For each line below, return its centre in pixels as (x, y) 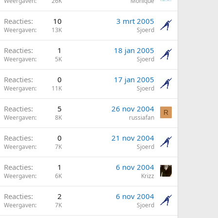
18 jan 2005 (134, 50)
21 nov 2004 (133, 138)
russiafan (142, 118)
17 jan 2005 (134, 79)
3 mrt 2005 (135, 21)
